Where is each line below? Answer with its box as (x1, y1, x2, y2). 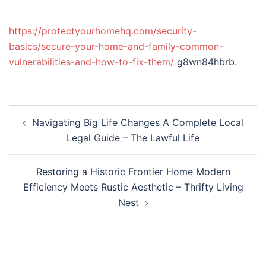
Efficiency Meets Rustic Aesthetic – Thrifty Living (23, 181, 243, 193)
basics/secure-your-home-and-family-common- (9, 40, 223, 52)
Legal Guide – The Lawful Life (66, 132, 199, 144)
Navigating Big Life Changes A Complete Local (32, 116, 243, 128)
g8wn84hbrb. (174, 56, 237, 68)
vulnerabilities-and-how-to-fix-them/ (9, 56, 174, 68)
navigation (8, 121, 81, 138)
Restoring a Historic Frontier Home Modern (36, 166, 230, 178)
